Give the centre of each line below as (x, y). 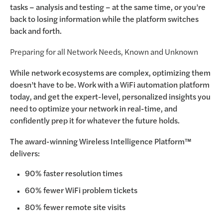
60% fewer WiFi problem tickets (81, 190)
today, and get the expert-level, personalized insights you (110, 96)
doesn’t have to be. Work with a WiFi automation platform (110, 84)
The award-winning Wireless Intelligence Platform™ (101, 141)
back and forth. (36, 31)
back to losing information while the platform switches (104, 19)
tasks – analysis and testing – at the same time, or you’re (108, 7)
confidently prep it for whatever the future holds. (95, 120)
